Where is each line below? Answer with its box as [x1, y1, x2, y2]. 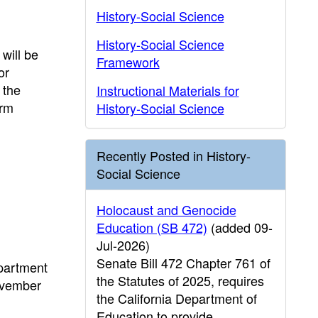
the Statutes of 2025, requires [96, 271, 264, 290]
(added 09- [207, 218, 273, 236]
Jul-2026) [96, 236, 150, 254]
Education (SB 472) [96, 218, 207, 236]
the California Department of [96, 289, 257, 307]
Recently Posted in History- [96, 146, 251, 165]
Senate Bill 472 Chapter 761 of [96, 253, 270, 272]
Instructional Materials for [96, 81, 239, 99]
